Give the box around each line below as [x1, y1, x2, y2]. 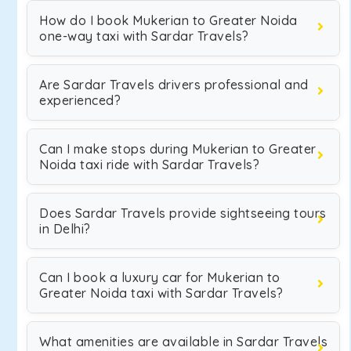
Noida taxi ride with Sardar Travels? [39, 157, 259, 172]
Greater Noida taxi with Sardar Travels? [39, 285, 284, 301]
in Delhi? [39, 221, 91, 237]
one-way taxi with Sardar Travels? [39, 28, 249, 44]
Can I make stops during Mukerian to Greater [39, 141, 317, 157]
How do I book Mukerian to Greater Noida [39, 13, 298, 28]
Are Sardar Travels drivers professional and [39, 77, 309, 92]
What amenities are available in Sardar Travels [39, 334, 327, 349]
